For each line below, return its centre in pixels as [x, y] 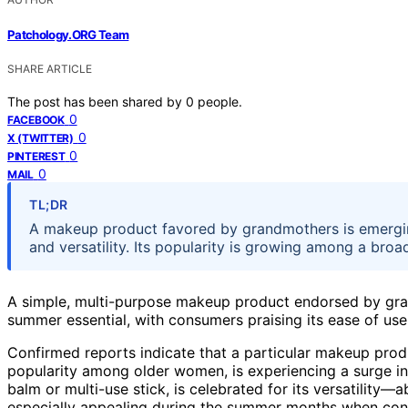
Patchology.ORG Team [68, 34]
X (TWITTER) [41, 138]
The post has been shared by [97, 101]
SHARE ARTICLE [50, 68]
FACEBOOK [36, 119]
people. [220, 101]
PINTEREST [36, 156]
